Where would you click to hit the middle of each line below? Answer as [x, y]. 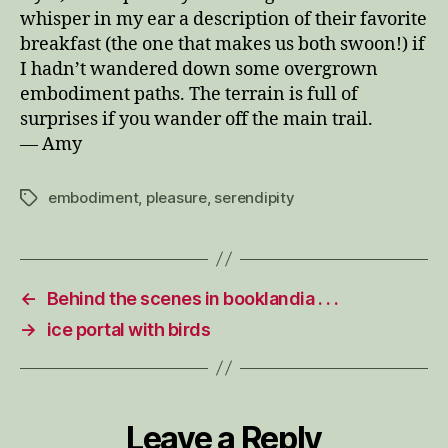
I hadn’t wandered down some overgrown [199, 69]
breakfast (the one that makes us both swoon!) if [222, 44]
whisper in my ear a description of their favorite [223, 19]
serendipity [254, 197]
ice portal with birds [128, 329]
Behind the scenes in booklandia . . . [192, 298]
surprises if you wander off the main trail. [196, 119]
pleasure [176, 197]
